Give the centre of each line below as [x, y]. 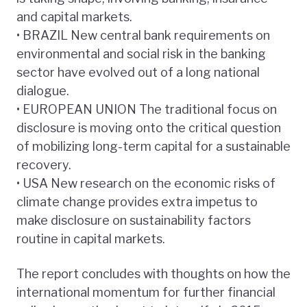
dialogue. [43, 91]
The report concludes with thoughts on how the [153, 274]
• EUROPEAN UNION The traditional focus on [147, 110]
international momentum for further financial [146, 293]
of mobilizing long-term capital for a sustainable [153, 147]
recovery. [44, 165]
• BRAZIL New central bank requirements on [143, 36]
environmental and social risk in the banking [141, 54]
